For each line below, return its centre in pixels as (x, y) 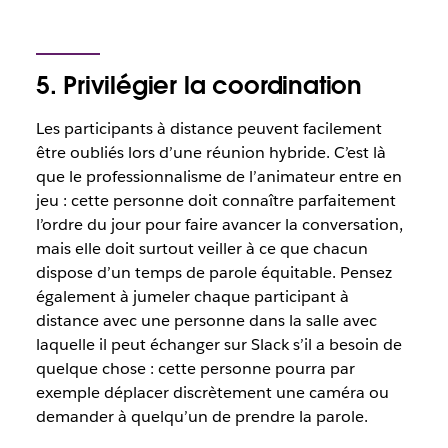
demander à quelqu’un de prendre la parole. (201, 416)
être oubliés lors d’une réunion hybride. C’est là (210, 152)
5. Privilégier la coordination (198, 85)
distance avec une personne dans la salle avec (206, 320)
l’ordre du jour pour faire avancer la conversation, (219, 224)
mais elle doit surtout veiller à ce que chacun (201, 248)
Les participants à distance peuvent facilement (208, 128)
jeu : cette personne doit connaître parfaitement (215, 200)
